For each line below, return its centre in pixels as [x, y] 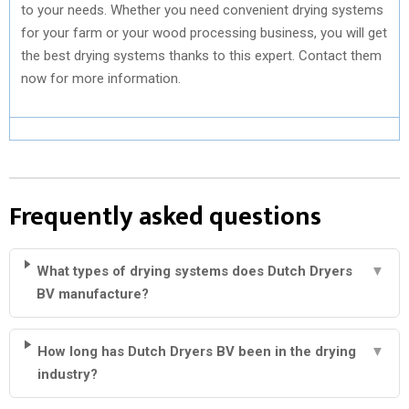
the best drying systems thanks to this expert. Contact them [201, 55]
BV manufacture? [93, 294]
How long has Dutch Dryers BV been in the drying [197, 351]
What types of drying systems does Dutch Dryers [195, 271]
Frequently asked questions [165, 216]
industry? [68, 374]
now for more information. [101, 78]
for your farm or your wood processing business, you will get [204, 32]
